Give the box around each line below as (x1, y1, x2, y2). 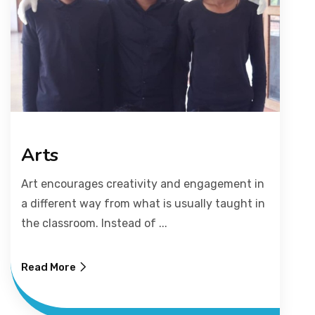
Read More (21, 261, 76, 274)
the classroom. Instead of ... (21, 217, 167, 231)
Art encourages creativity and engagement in (21, 177, 264, 191)
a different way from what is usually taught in (21, 197, 265, 211)
